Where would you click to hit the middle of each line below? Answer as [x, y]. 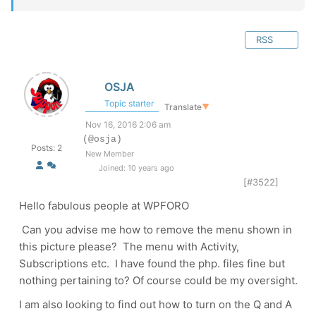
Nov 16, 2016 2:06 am [128, 124]
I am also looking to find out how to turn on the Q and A [156, 304]
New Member [110, 154]
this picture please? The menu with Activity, [129, 247]
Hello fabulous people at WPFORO [104, 206]
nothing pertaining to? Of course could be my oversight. [158, 280]
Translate [183, 107]
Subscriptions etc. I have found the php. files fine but [152, 263]
